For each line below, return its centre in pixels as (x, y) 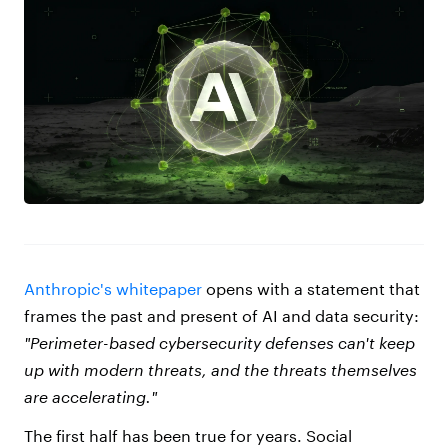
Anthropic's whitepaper (113, 289)
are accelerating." (90, 397)
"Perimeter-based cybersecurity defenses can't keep (219, 343)
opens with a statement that (311, 289)
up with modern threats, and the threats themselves (220, 370)
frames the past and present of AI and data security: (221, 316)
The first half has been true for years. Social (188, 436)
